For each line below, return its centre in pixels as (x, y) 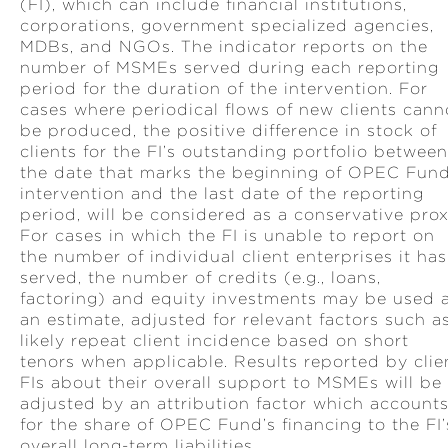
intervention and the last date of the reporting (222, 193)
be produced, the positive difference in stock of (228, 130)
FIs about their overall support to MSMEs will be (231, 382)
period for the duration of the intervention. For (224, 88)
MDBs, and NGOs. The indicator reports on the (224, 46)
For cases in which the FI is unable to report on (227, 235)
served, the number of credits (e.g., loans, (200, 277)
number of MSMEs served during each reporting (229, 67)
